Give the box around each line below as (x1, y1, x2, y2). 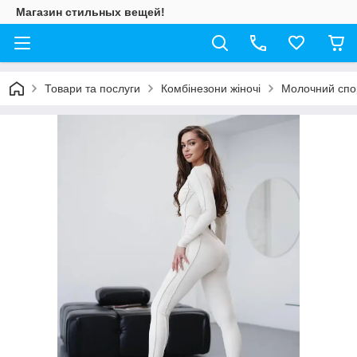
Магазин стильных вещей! (16, 6, 165, 18)
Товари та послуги (45, 82, 140, 95)
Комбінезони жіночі (161, 82, 261, 95)
